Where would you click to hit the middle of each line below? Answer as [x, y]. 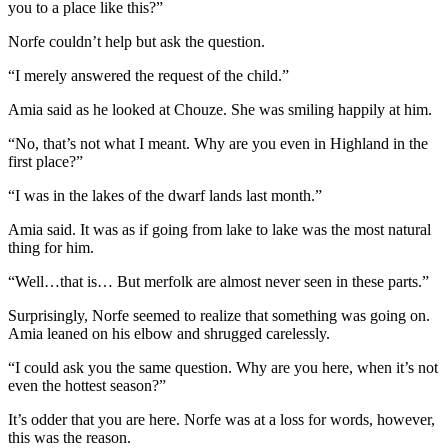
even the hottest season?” [87, 385]
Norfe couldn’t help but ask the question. [136, 41]
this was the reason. [69, 437]
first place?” [45, 161]
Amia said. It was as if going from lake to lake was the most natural [219, 229]
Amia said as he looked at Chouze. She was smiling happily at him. [220, 109]
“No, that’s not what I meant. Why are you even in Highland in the [218, 143]
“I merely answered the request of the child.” [148, 75]
